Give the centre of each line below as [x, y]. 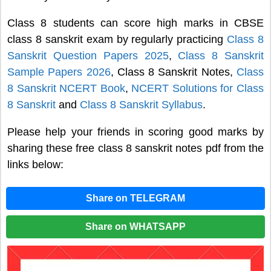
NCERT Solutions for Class [198, 89]
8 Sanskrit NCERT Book [66, 89]
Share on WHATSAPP [135, 226]
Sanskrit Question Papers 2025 [88, 56]
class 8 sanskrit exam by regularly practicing [117, 40]
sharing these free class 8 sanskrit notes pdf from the [135, 149]
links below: [35, 165]
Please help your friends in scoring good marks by [135, 132]
